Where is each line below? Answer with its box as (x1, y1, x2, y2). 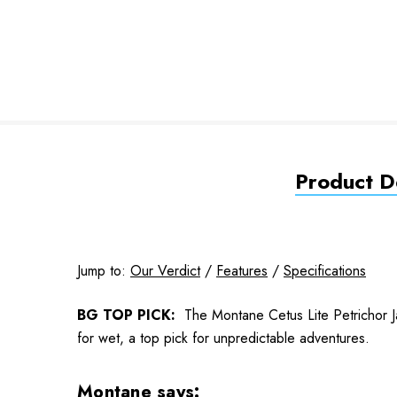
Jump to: (77, 260, 130, 281)
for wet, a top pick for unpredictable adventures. (77, 327, 370, 348)
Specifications (284, 260, 366, 281)
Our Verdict (130, 260, 200, 281)
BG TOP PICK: (77, 304, 180, 325)
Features (216, 260, 268, 281)
